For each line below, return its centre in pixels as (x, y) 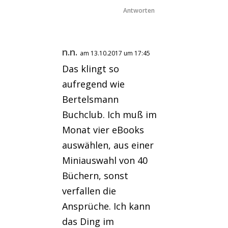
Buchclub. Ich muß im (110, 114)
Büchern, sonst (95, 175)
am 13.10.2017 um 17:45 (115, 53)
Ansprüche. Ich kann (106, 206)
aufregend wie (94, 84)
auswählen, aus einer (108, 145)
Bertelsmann (91, 99)
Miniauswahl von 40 (105, 160)
